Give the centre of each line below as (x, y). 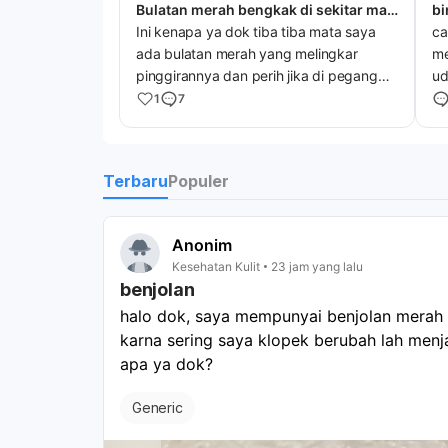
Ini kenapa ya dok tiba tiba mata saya (256, 31)
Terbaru (135, 180)
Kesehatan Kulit (216, 266)
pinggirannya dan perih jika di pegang (257, 75)
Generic (157, 407)
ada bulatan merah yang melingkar (247, 53)
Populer (198, 181)
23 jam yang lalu (317, 266)
